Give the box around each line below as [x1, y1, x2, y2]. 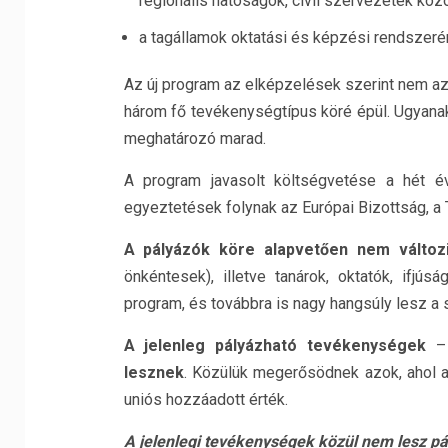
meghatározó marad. [123, 129, 266, 148]
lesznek [123, 363, 184, 382]
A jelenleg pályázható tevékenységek [123, 336, 427, 355]
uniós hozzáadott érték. [123, 390, 288, 409]
